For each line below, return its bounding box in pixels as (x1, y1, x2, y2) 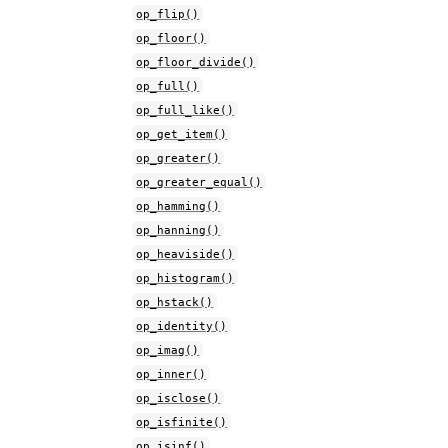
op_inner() (136, 367, 207, 381)
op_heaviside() (136, 247, 235, 261)
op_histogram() (136, 271, 235, 285)
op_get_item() (136, 127, 228, 141)
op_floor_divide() (136, 55, 256, 69)
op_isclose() (136, 391, 221, 405)
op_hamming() (136, 199, 221, 213)
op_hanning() (136, 223, 221, 237)
